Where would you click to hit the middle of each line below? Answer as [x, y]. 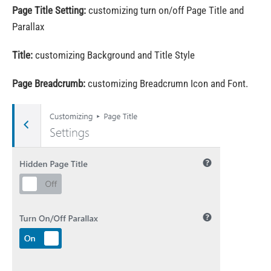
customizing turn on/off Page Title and [165, 10]
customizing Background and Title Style [114, 55]
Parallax [28, 27]
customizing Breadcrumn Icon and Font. [167, 83]
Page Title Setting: [49, 10]
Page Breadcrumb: [49, 83]
